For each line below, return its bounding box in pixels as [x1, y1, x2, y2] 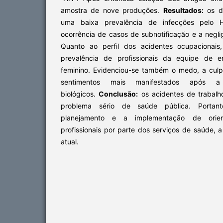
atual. [61, 137, 79, 146]
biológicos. [61, 89, 99, 98]
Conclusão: [99, 89, 138, 98]
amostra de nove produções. [61, 5, 163, 14]
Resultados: [163, 5, 204, 14]
